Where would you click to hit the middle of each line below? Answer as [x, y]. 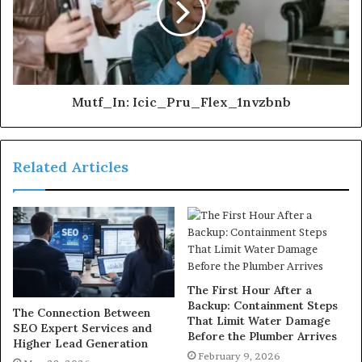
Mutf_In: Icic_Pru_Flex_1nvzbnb [181, 101]
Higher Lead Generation [80, 344]
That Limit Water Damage [259, 320]
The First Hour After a [250, 290]
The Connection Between [82, 313]
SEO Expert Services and [82, 328]
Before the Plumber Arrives [262, 336]
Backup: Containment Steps [263, 305]
